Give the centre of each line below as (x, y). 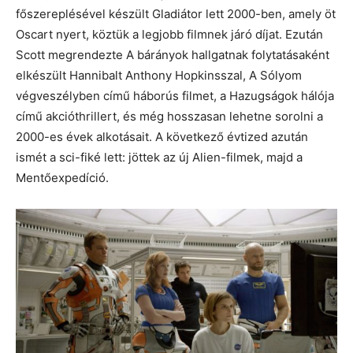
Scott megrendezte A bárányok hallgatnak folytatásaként (173, 54)
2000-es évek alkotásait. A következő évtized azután (162, 136)
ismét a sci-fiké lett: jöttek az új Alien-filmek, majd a (159, 157)
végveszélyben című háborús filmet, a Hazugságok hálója (175, 95)
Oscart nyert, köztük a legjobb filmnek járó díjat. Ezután (169, 34)
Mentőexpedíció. (62, 177)
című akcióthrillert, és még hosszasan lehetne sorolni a (169, 116)
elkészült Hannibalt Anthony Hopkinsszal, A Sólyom (159, 75)
